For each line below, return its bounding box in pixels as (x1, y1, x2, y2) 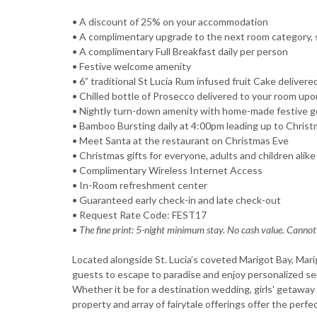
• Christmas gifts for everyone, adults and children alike (72, 149, 316, 162)
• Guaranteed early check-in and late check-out (72, 194, 281, 207)
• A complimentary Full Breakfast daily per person (72, 45, 288, 58)
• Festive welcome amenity (72, 60, 191, 73)
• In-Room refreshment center (72, 179, 207, 192)
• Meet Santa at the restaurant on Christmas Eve (72, 134, 289, 147)
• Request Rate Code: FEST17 (72, 209, 207, 221)
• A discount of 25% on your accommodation (72, 16, 268, 28)
